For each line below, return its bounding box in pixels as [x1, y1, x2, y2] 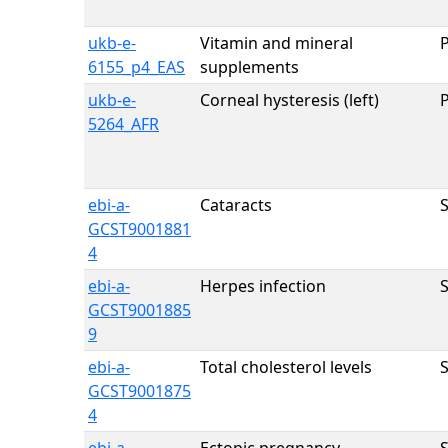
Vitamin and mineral [200, 32, 353, 54]
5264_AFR [88, 113, 159, 135]
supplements [200, 56, 299, 78]
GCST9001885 [88, 299, 191, 321]
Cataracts [200, 194, 272, 216]
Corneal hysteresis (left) [200, 89, 379, 111]
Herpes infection [200, 275, 326, 297]
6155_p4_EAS [88, 56, 185, 78]
